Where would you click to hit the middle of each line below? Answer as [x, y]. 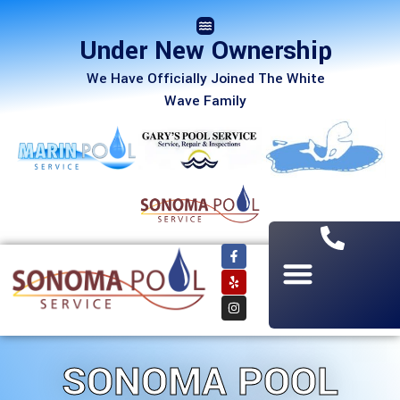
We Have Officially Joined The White [205, 79]
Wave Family [206, 101]
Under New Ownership [205, 51]
